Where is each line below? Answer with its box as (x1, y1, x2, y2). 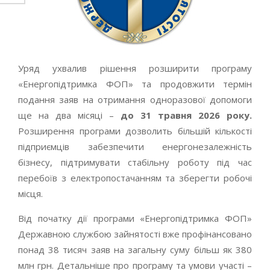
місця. (18, 187, 43, 199)
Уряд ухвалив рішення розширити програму (18, 61, 252, 74)
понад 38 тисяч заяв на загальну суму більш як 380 (18, 243, 252, 256)
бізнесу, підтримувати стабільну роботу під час (18, 155, 252, 168)
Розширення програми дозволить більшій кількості (18, 124, 252, 137)
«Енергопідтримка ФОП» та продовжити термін (18, 77, 252, 90)
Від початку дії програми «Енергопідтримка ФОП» (18, 212, 252, 224)
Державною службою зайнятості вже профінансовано (18, 227, 252, 240)
